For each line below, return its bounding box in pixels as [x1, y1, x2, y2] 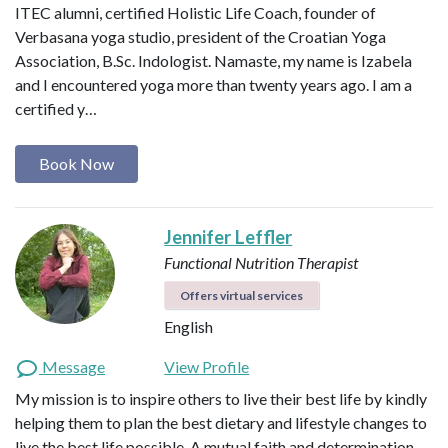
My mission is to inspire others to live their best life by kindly [15, 389, 427, 409]
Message [39, 357, 105, 377]
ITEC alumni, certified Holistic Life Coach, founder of [15, 2, 376, 22]
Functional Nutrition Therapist [164, 253, 359, 273]
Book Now [39, 154, 114, 174]
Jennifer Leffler [164, 226, 293, 249]
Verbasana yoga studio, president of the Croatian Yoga [15, 26, 386, 46]
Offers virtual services [180, 288, 304, 304]
